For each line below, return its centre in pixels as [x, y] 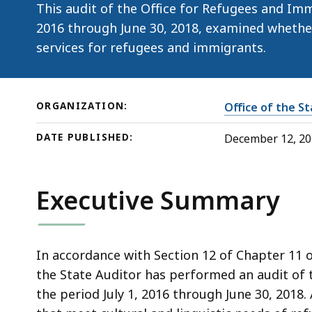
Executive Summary [158, 200]
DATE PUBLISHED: [85, 137]
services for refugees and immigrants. [151, 47]
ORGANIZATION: [82, 106]
